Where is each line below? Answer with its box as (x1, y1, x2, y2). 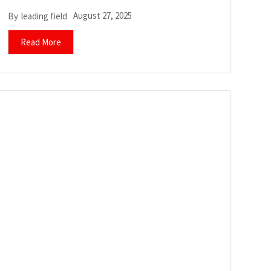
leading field (21, 10, 67, 22)
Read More (20, 36, 61, 48)
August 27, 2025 (73, 10, 132, 22)
